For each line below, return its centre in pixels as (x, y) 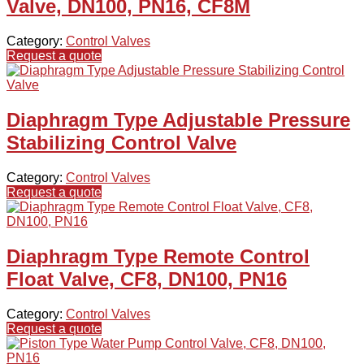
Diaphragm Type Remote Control (158, 256)
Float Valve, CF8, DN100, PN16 (147, 279)
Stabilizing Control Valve (121, 143)
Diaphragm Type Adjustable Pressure (178, 120)
